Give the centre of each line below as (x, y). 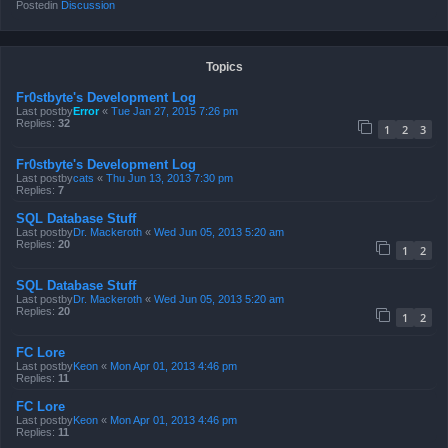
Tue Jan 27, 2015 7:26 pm (174, 111)
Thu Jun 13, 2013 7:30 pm (169, 178)
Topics (224, 67)
